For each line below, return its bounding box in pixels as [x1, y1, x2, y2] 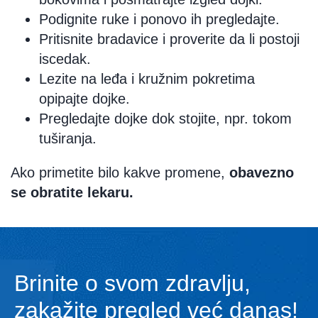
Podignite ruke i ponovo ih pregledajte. [39, 11, 280, 28]
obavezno [229, 165, 294, 181]
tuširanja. [39, 131, 97, 147]
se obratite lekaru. [11, 185, 133, 201]
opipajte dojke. [39, 91, 130, 107]
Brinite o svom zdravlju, [14, 270, 251, 297]
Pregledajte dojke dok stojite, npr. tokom [39, 111, 292, 127]
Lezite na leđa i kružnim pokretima [39, 71, 255, 87]
